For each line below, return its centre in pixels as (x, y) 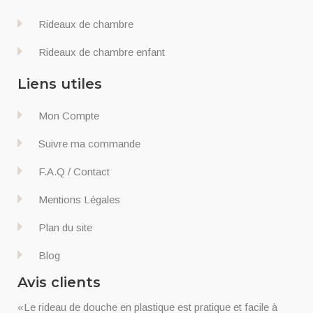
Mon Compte (69, 115)
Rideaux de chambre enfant (102, 52)
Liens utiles (60, 83)
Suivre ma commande (89, 143)
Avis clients (59, 282)
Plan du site (65, 227)
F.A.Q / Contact (74, 171)
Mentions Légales (79, 199)
